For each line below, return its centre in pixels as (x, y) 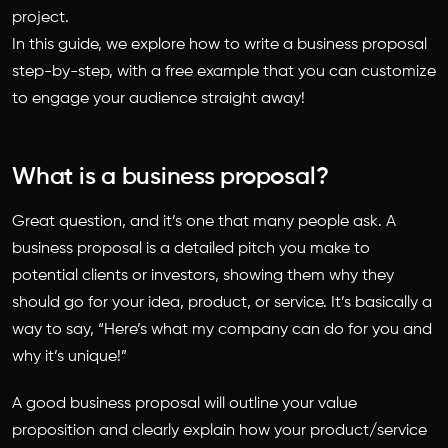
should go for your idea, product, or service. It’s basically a (222, 303)
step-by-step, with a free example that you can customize (224, 72)
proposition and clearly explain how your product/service (219, 431)
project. (40, 18)
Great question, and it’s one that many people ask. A (204, 222)
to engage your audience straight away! (160, 99)
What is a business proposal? (173, 177)
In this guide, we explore (100, 45)
